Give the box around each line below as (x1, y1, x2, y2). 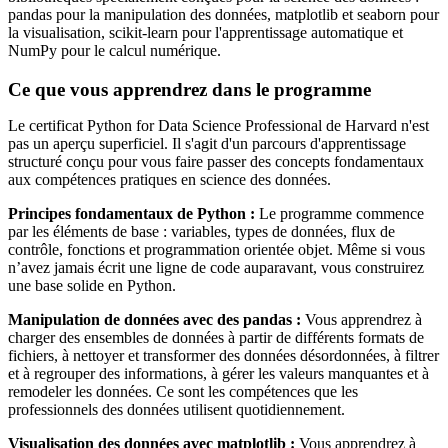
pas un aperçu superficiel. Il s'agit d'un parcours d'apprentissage (8, 135, 406, 152)
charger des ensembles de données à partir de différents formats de (8, 329, 424, 346)
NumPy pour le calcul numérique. (8, 42, 221, 60)
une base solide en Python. (8, 277, 176, 294)
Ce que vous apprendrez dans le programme (8, 79, 371, 100)
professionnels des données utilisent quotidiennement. (8, 401, 345, 418)
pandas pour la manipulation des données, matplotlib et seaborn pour (8, 6, 439, 24)
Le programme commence (255, 205, 424, 222)
